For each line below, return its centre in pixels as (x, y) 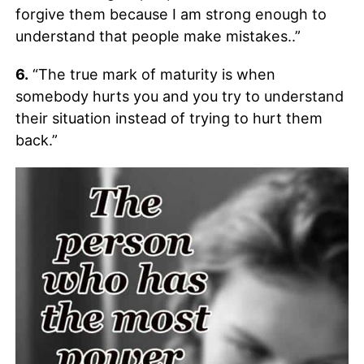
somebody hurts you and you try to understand (179, 96)
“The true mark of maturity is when (152, 74)
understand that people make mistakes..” (158, 36)
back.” (36, 140)
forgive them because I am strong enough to (171, 14)
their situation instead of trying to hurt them (169, 118)
